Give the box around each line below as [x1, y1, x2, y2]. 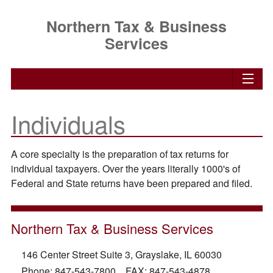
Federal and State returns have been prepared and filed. [10, 176, 252, 190]
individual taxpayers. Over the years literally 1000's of [10, 161, 240, 175]
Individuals [10, 106, 126, 141]
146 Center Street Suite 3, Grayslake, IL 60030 [21, 247, 222, 262]
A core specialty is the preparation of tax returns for [10, 147, 229, 161]
